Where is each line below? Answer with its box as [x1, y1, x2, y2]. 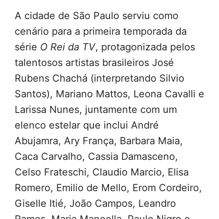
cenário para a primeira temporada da [15, 25, 187, 38]
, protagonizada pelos [95, 41, 195, 53]
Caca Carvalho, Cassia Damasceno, [15, 151, 178, 163]
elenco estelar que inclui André [15, 119, 159, 131]
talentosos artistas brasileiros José [15, 57, 174, 69]
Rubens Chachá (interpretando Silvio [15, 72, 184, 85]
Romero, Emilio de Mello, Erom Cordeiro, [15, 182, 202, 194]
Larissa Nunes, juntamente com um [15, 104, 177, 116]
